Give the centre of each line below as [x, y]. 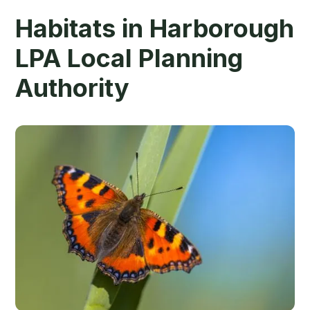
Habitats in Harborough [155, 28]
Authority [73, 88]
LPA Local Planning [129, 58]
